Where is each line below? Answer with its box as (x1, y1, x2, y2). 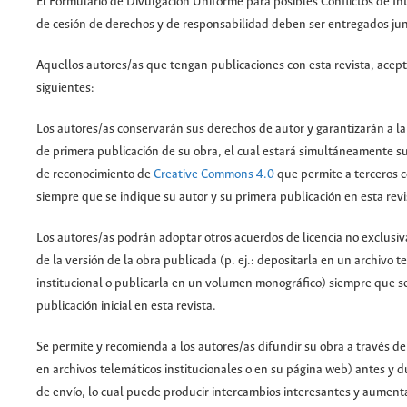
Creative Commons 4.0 (154, 167, 274, 182)
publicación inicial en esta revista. (36, 299, 216, 313)
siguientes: (36, 81, 94, 95)
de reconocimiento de (36, 167, 154, 182)
